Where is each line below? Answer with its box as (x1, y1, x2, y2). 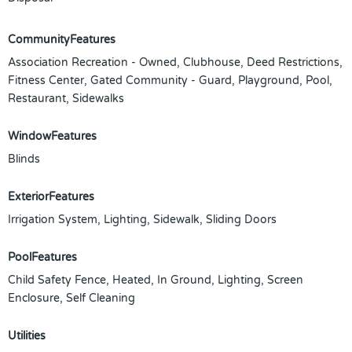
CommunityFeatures (8, 33, 115, 46)
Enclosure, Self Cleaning (8, 291, 135, 305)
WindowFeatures (8, 130, 97, 143)
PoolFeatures (8, 251, 77, 264)
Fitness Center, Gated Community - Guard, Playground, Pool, (8, 74, 332, 87)
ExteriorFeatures (8, 190, 94, 203)
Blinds (8, 152, 40, 166)
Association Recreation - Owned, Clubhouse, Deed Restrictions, (8, 56, 343, 69)
